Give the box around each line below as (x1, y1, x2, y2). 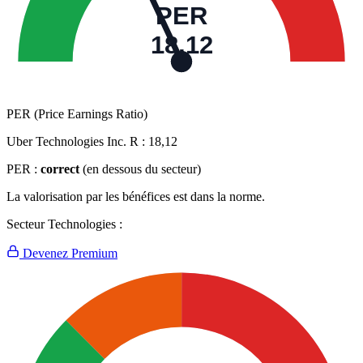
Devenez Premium (19, 246, 117, 261)
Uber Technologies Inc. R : (6, 135, 148, 149)
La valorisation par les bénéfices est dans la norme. (6, 190, 265, 204)
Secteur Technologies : (6, 217, 122, 232)
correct (41, 162, 79, 177)
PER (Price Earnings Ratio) (6, 107, 147, 122)
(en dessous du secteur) (83, 162, 201, 177)
